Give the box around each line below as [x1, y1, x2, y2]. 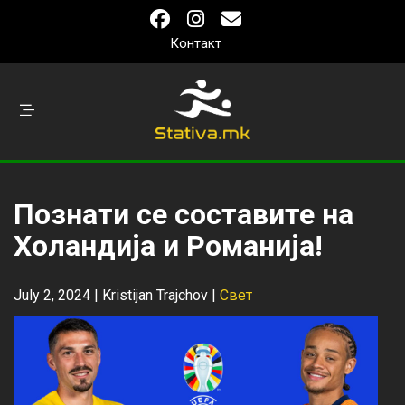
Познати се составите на [14, 197, 353, 231]
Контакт [170, 35, 221, 52]
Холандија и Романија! [14, 229, 323, 263]
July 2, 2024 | [14, 287, 102, 304]
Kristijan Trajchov [102, 287, 208, 304]
